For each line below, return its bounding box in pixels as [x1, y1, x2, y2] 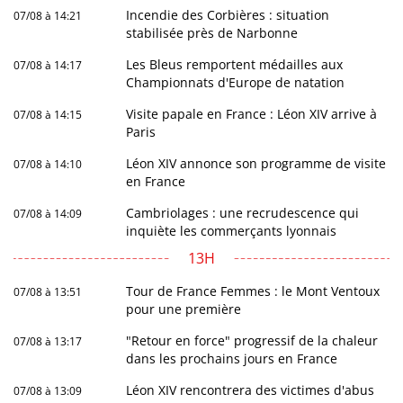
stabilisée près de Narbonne [126, 23, 299, 41]
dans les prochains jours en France [126, 349, 338, 367]
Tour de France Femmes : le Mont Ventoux [126, 282, 381, 300]
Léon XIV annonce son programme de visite [126, 154, 387, 172]
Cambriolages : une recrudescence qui [126, 203, 360, 221]
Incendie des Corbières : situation [126, 5, 330, 23]
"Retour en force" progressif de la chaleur [126, 331, 379, 349]
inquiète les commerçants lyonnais [126, 221, 337, 239]
